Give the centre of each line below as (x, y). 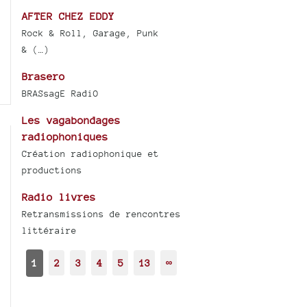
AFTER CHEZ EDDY (69, 16)
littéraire (50, 230)
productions (52, 170)
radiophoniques (65, 136)
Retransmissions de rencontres (102, 214)
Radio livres (59, 197)
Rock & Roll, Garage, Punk (91, 33)
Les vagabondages (72, 120)
